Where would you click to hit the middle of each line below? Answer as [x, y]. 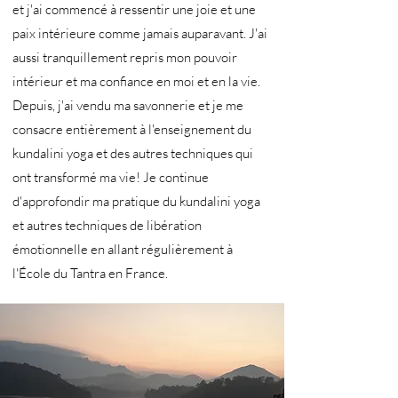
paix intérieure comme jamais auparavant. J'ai [140, 33]
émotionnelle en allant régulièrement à [123, 249]
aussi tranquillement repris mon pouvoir [125, 57]
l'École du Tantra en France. [90, 273]
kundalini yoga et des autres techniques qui [133, 153]
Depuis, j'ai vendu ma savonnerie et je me [128, 105]
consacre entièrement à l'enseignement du [132, 129]
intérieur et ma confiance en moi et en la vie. [136, 81]
